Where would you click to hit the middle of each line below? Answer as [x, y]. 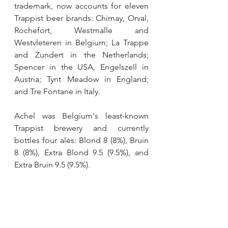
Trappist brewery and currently [81, 128]
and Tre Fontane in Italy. [57, 91]
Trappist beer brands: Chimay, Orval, [81, 18]
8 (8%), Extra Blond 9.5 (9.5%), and [81, 152]
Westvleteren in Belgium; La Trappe [81, 42]
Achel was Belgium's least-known [81, 116]
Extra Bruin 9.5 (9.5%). [52, 164]
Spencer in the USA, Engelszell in [81, 67]
